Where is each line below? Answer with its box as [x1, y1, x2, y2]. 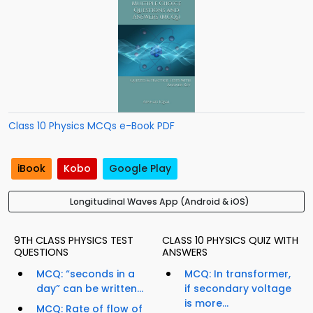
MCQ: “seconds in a [36, 267, 135, 282]
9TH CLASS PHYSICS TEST [14, 233, 133, 248]
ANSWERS [162, 245, 208, 260]
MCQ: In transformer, [184, 267, 291, 282]
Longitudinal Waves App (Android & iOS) [69, 196, 249, 208]
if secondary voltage [184, 282, 291, 296]
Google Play [109, 161, 171, 176]
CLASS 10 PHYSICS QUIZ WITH [162, 233, 298, 248]
